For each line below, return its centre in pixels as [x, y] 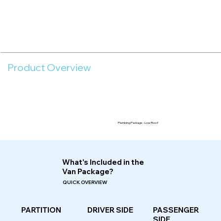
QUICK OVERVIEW [85, 182]
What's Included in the [103, 162]
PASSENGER [176, 210]
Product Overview [49, 68]
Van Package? [88, 171]
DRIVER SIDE [110, 210]
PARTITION [41, 210]
